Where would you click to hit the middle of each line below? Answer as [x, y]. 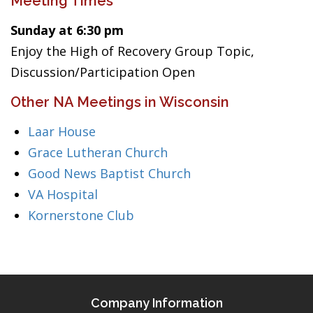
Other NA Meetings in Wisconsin [120, 102]
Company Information [156, 303]
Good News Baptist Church [109, 173]
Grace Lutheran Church [98, 152]
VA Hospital [63, 194]
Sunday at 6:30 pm [67, 30]
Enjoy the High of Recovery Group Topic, [132, 51]
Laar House [62, 131]
